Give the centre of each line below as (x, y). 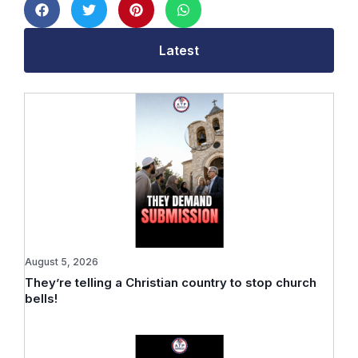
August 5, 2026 (62, 262)
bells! (41, 299)
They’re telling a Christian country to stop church (171, 283)
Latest (179, 51)
